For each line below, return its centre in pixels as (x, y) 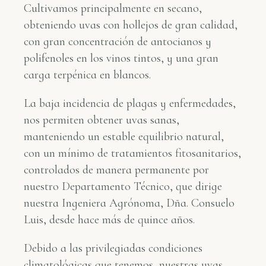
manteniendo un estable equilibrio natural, (124, 137)
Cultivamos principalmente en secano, (113, 9)
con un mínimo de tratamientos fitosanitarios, (132, 153)
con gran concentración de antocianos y (118, 42)
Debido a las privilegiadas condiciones (113, 248)
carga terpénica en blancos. (87, 75)
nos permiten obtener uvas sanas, (102, 120)
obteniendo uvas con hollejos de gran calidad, (131, 25)
